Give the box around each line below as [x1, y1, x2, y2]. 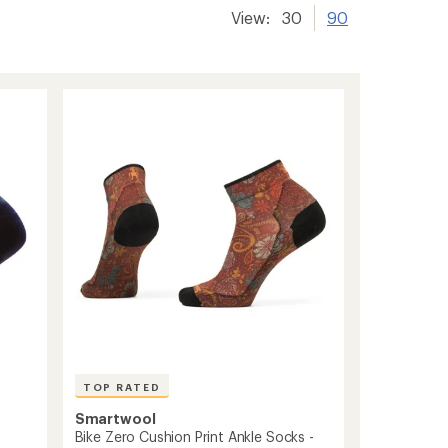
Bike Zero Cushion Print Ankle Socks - [74, 428, 314, 446]
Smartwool [74, 410, 156, 428]
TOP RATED [82, 381, 161, 394]
